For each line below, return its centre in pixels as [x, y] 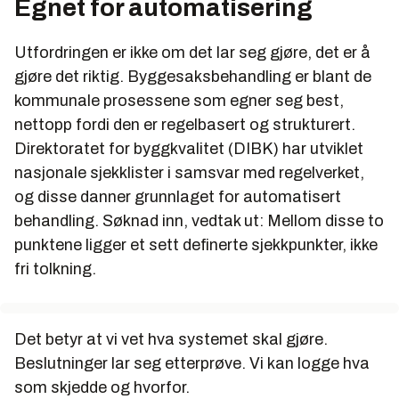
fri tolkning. [55, 269]
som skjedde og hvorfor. [102, 387]
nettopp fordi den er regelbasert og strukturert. [185, 124]
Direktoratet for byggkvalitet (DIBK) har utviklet [189, 148]
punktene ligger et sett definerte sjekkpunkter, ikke [196, 244]
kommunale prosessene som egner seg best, [179, 100]
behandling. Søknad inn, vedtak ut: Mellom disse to [199, 220]
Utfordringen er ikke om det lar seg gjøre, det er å [192, 52]
